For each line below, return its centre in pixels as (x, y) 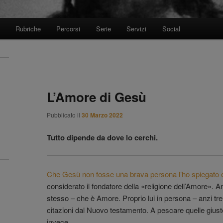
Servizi (137, 29)
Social (171, 29)
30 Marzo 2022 (102, 115)
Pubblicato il (64, 114)
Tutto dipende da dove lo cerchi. (102, 137)
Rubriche (28, 29)
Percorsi (68, 29)
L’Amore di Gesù (97, 97)
